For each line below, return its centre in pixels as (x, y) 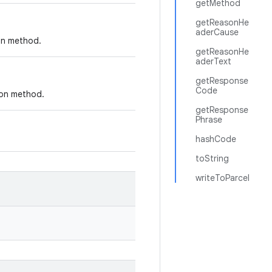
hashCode (216, 139)
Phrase (209, 120)
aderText (213, 61)
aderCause (217, 32)
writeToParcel (223, 178)
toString (212, 158)
